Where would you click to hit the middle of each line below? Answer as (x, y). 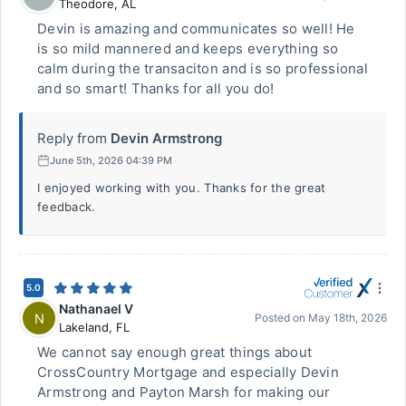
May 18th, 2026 (348, 318)
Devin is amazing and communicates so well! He (196, 29)
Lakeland (84, 327)
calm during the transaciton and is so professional (203, 68)
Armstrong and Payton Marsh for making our (184, 392)
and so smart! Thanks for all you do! (156, 88)
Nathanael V (96, 309)
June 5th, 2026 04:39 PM (111, 160)
